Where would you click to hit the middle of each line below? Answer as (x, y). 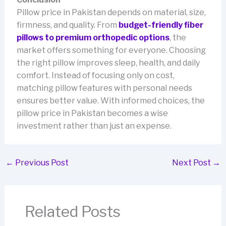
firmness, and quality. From (67, 25)
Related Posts (72, 211)
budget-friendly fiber (161, 25)
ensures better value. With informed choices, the (110, 100)
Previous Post (41, 162)
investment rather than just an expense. (94, 126)
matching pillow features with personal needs (104, 88)
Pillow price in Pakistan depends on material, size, (111, 12)
